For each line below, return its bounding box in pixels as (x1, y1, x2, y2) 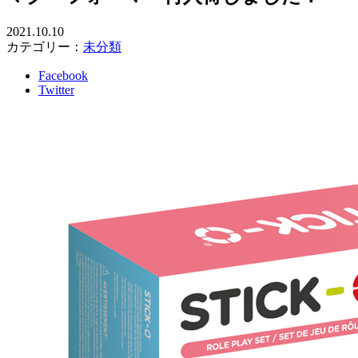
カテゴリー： (6, 40, 83, 54)
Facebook (38, 69, 88, 83)
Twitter (38, 83, 74, 97)
